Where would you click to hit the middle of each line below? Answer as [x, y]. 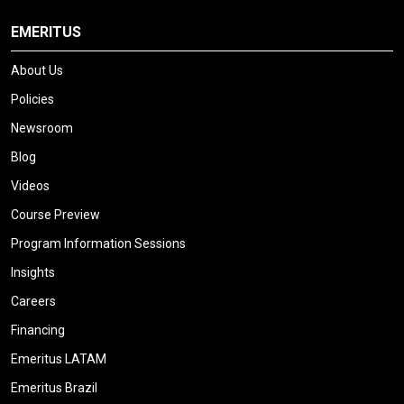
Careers [33, 302]
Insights [33, 273]
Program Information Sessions [98, 244]
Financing [38, 331]
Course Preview [55, 215]
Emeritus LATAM [59, 359]
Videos [30, 186]
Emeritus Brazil [54, 388]
